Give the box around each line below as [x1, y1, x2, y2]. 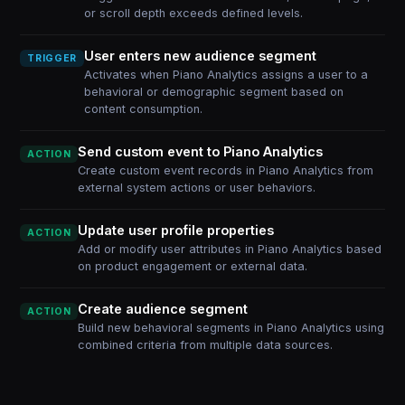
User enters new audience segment [83, 48, 316, 63]
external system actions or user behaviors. [78, 181, 316, 194]
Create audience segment [78, 301, 249, 316]
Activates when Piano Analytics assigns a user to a [83, 68, 368, 81]
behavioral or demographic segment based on [83, 85, 344, 99]
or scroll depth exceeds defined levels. [83, 6, 303, 20]
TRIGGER [27, 52, 77, 64]
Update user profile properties [78, 222, 275, 238]
